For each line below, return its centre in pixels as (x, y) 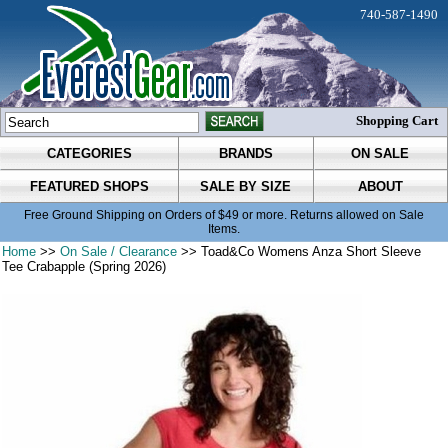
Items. (224, 229)
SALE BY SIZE (246, 187)
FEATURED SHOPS (89, 187)
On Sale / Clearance (119, 252)
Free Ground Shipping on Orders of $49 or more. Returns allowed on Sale (224, 215)
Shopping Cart (397, 120)
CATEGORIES (89, 154)
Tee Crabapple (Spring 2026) (84, 267)
